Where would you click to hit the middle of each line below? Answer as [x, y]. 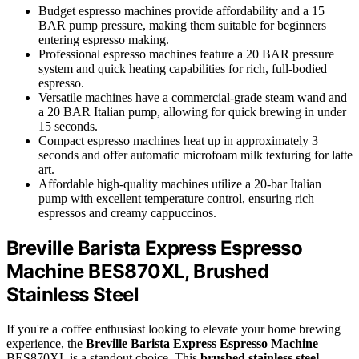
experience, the [46, 344]
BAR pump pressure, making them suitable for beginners [182, 26]
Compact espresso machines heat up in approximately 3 [178, 141]
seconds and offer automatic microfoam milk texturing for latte [196, 155]
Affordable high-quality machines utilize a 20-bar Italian [180, 184]
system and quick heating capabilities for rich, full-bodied [183, 69]
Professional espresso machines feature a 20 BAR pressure [186, 54]
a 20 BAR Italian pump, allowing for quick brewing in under [192, 112]
